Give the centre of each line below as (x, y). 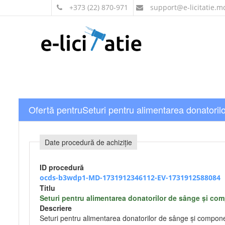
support (162, 7)
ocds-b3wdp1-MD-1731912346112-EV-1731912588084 (130, 178)
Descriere (56, 208)
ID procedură (62, 167)
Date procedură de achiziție (88, 142)
